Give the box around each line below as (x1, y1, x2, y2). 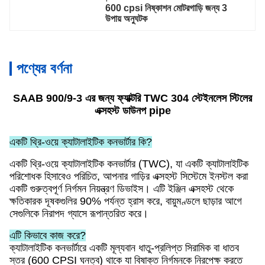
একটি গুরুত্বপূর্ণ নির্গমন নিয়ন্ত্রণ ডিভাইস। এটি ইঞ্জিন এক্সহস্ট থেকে (9, 183, 234, 195)
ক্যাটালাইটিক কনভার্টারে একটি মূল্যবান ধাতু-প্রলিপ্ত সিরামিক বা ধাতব (9, 242, 239, 254)
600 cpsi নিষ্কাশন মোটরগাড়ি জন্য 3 (105, 3, 228, 13)
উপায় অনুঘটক (105, 14, 148, 24)
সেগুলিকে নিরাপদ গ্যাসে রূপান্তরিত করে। (9, 208, 148, 219)
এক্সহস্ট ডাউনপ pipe (94, 105, 171, 117)
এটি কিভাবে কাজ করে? (9, 230, 86, 241)
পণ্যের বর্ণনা (17, 60, 72, 76)
